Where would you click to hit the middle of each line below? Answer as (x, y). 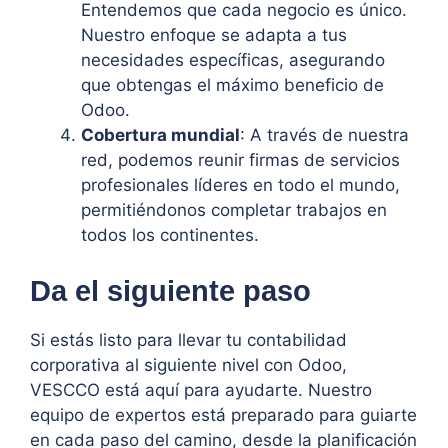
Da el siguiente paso (170, 290)
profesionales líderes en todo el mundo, (240, 185)
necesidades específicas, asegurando (233, 60)
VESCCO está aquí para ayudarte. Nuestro (201, 389)
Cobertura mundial (160, 135)
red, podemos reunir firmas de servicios (240, 160)
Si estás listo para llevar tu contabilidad (188, 339)
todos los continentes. (170, 235)
